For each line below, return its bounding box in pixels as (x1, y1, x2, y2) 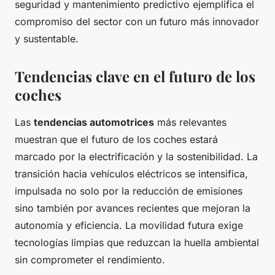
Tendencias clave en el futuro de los (15, 66, 255, 87)
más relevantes (154, 116, 227, 129)
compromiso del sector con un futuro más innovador (15, 15, 259, 28)
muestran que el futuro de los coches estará (15, 133, 218, 146)
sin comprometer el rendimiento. (15, 254, 165, 266)
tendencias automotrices (34, 116, 154, 129)
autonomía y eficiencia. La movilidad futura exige (15, 219, 243, 232)
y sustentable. (15, 33, 79, 45)
